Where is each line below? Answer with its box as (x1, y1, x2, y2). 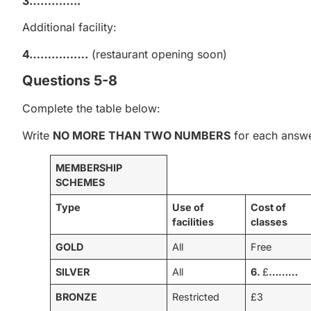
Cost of (251, 201, 287, 213)
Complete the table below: (22, 101, 160, 116)
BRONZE (56, 290, 98, 303)
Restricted (172, 290, 220, 303)
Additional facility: (22, 20, 117, 35)
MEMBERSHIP (56, 161, 123, 174)
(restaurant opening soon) (88, 47, 227, 61)
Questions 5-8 (22, 72, 117, 90)
